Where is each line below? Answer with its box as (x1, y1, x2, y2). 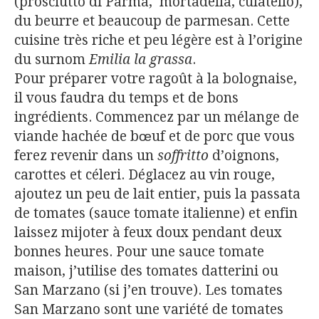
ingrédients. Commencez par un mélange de (14, 109, 299, 126)
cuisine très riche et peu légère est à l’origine (14, 32, 303, 49)
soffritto (157, 147, 209, 164)
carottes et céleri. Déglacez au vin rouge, (14, 167, 275, 184)
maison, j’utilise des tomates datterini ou (14, 263, 278, 280)
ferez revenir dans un (14, 147, 157, 164)
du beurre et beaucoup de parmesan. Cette (14, 13, 290, 30)
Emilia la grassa (89, 51, 192, 68)
